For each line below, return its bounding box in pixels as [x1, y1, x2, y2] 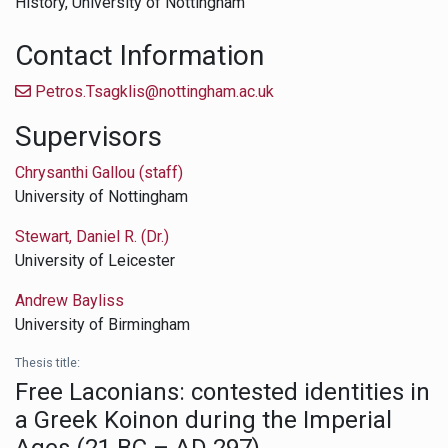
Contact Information [15, 38, 264, 72]
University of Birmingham [15, 314, 190, 334]
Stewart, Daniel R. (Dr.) [15, 226, 169, 246]
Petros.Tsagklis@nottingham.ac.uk [31, 81, 274, 101]
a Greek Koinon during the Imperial [15, 405, 392, 434]
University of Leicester [15, 250, 175, 270]
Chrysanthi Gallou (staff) [15, 162, 183, 182]
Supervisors [15, 119, 162, 153]
